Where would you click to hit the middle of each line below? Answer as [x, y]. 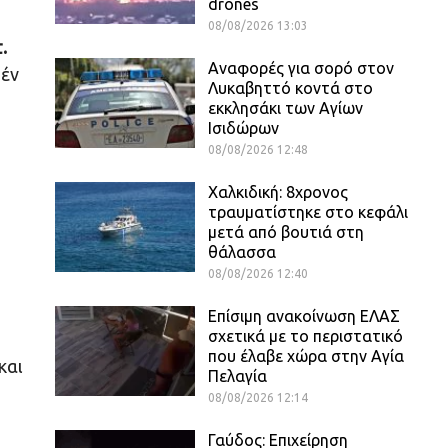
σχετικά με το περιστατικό [305, 335]
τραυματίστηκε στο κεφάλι [308, 211]
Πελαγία [237, 375]
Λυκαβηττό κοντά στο [290, 87]
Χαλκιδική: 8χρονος [278, 191]
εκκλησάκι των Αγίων [285, 107]
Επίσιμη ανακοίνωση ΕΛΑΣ [304, 315]
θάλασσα [242, 251]
